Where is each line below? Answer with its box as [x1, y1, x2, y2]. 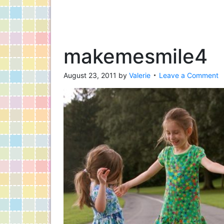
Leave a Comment [159, 71, 218, 79]
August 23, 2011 [63, 71, 116, 79]
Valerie [129, 71, 150, 79]
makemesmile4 [63, 44, 207, 68]
